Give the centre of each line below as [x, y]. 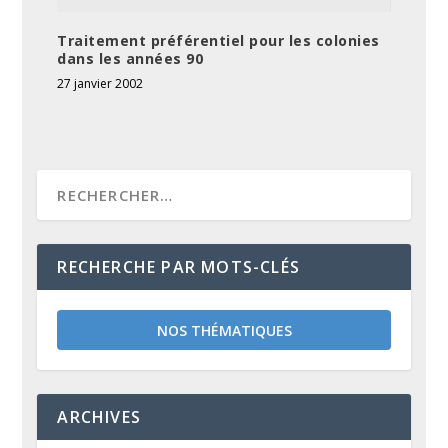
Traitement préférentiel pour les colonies [218, 40]
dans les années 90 [130, 58]
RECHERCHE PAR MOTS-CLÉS [179, 266]
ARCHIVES [99, 416]
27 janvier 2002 [100, 83]
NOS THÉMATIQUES [224, 330]
